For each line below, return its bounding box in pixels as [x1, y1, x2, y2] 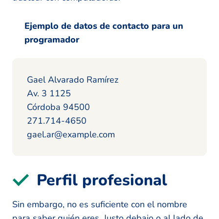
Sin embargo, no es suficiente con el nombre [12, 198, 187, 210]
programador [24, 33, 79, 45]
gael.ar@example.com [27, 128, 115, 140]
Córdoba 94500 [27, 101, 90, 113]
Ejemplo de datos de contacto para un [24, 20, 183, 32]
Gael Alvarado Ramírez [27, 73, 118, 86]
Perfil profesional [37, 169, 167, 191]
